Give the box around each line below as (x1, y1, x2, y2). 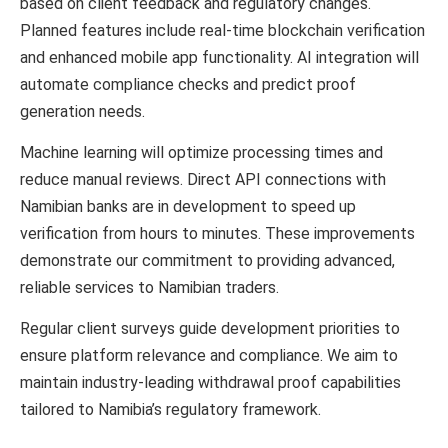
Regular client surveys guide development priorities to (20, 319, 400, 339)
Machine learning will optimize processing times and (20, 143, 383, 163)
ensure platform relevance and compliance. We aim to (20, 346, 398, 366)
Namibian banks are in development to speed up (20, 197, 356, 217)
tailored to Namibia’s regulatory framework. (20, 400, 321, 420)
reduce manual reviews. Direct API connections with (20, 170, 386, 190)
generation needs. (20, 101, 145, 121)
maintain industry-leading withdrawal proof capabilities (20, 373, 401, 393)
